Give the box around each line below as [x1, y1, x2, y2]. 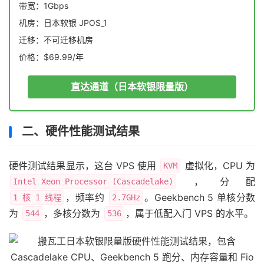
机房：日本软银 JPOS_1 [19, 18, 107, 28]
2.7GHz [111, 193, 140, 202]
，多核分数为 [44, 207, 103, 219]
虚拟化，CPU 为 [181, 160, 256, 171]
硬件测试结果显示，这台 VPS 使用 [9, 160, 160, 171]
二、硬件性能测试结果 [22, 124, 140, 138]
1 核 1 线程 [13, 193, 61, 202]
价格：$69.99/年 [19, 52, 84, 62]
